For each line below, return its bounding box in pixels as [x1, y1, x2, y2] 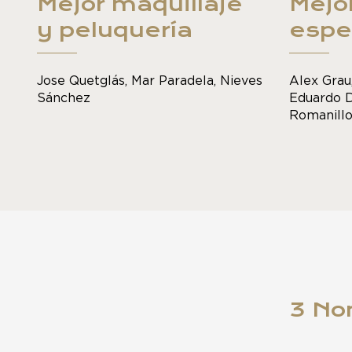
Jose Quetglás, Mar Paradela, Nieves [37, 74, 262, 87]
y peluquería [37, 17, 192, 42]
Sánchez [37, 91, 90, 104]
